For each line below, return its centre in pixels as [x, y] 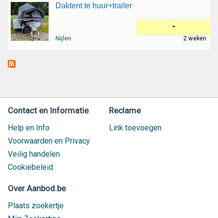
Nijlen [63, 38]
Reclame [125, 110]
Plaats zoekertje [36, 206]
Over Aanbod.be [37, 188]
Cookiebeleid [30, 167]
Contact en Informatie [48, 110]
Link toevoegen [135, 128]
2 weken [195, 38]
